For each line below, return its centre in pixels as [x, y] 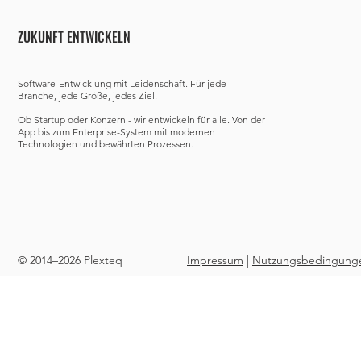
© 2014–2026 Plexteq [70, 260]
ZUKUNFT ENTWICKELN [74, 37]
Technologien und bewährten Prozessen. [106, 144]
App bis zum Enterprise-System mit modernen [116, 132]
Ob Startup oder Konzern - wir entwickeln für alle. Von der [141, 120]
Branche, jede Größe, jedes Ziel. [87, 95]
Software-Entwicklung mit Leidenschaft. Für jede [122, 83]
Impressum [215, 260]
